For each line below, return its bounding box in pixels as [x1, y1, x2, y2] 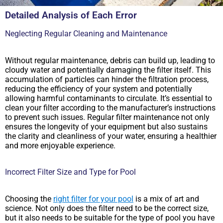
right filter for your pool [53, 194, 133, 204]
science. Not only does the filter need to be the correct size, [5, 203, 209, 213]
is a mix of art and [133, 194, 199, 204]
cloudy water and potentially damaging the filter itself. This [5, 65, 211, 75]
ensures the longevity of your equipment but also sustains [5, 121, 208, 131]
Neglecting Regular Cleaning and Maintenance [5, 28, 167, 38]
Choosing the [5, 194, 53, 204]
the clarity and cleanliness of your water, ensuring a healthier [5, 131, 217, 141]
